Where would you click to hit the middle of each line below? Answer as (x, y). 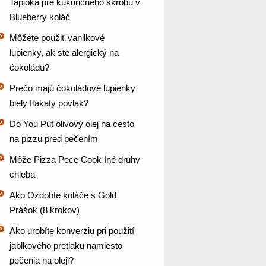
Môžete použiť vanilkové (57, 38)
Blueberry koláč (40, 17)
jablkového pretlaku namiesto (66, 246)
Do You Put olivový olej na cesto (72, 124)
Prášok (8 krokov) (45, 210)
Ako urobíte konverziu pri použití (72, 231)
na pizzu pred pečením (54, 139)
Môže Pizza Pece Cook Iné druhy (75, 159)
